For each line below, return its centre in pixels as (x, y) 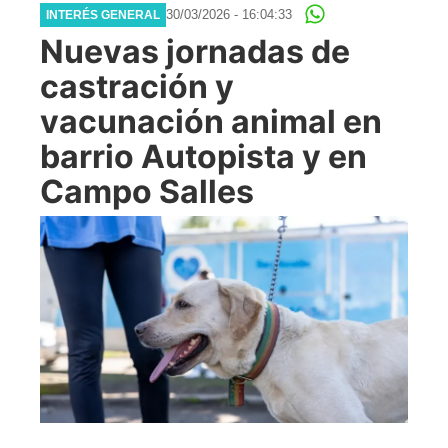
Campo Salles (147, 191)
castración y (137, 86)
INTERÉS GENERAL (103, 14)
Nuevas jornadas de (195, 51)
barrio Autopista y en (203, 156)
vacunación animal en (211, 121)
